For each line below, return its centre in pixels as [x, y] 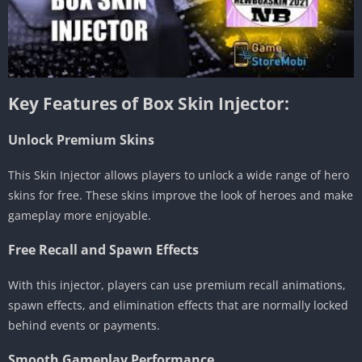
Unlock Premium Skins [81, 139]
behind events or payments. [84, 325]
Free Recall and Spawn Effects [103, 249]
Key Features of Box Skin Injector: [149, 103]
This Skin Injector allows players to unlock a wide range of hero [179, 175]
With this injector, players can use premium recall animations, [177, 284]
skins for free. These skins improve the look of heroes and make [181, 195]
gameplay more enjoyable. [80, 215]
